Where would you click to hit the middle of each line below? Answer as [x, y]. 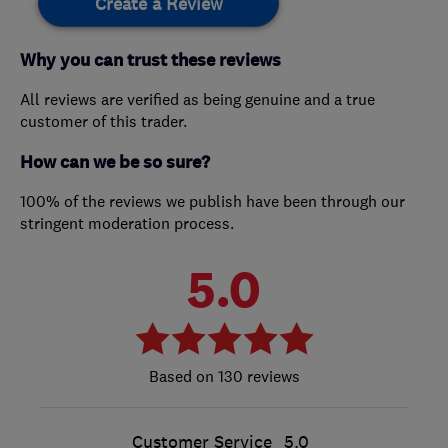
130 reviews [256, 376]
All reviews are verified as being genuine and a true [197, 99]
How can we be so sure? [115, 163]
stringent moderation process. [127, 223]
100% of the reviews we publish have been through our [212, 201]
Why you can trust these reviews [150, 61]
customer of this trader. [103, 121]
